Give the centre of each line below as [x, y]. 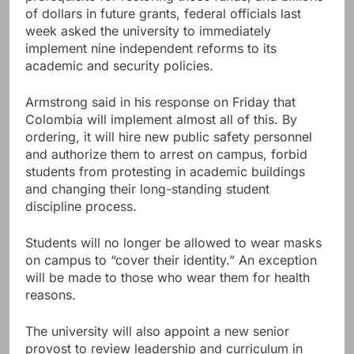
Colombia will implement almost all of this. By [161, 120]
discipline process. [81, 207]
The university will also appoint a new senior [157, 331]
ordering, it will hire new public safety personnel [169, 137]
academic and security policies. [119, 66]
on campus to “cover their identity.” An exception [171, 260]
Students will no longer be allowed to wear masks [173, 243]
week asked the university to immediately [148, 31]
